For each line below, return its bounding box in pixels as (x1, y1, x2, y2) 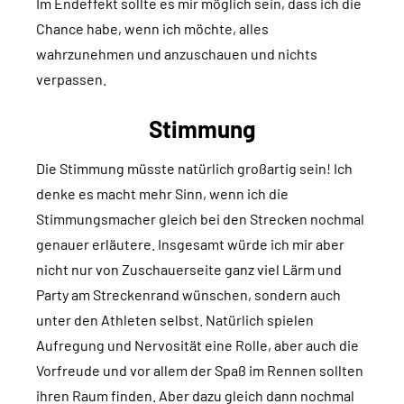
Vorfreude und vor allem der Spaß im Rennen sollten (36, 362, 363, 380)
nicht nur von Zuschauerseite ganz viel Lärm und (36, 261, 342, 279)
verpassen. (36, 70, 106, 88)
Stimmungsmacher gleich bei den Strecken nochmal (36, 210, 364, 228)
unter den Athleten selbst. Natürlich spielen (36, 311, 314, 329)
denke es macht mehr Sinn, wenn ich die (36, 185, 289, 203)
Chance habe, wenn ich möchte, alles (36, 20, 269, 38)
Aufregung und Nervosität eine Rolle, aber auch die (36, 336, 359, 354)
